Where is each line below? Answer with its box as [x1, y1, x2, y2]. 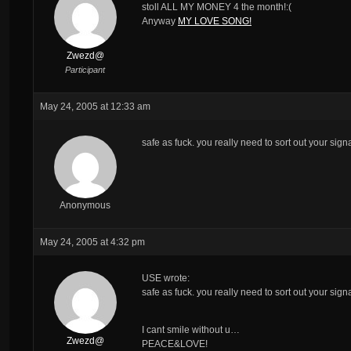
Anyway [142, 15, 178, 27]
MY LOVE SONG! [178, 15, 251, 27]
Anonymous [60, 199, 110, 211]
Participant [65, 64, 105, 74]
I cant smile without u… [142, 324, 240, 335]
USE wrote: [142, 272, 190, 284]
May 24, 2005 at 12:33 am [40, 100, 150, 112]
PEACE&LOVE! [142, 338, 208, 349]
